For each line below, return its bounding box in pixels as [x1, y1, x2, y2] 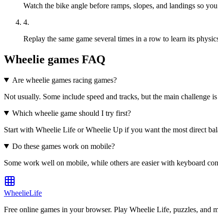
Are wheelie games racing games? [12, 75, 117, 84]
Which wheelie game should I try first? [12, 109, 131, 117]
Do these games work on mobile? [12, 142, 115, 150]
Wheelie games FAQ [4, 53, 106, 66]
